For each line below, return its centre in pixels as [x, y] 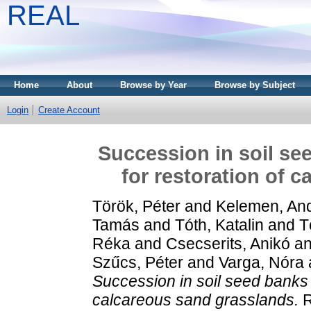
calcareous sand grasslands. [195, 300]
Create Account [69, 110]
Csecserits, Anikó [228, 243]
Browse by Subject [255, 85]
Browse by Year [153, 85]
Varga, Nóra [261, 262]
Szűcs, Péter [138, 262]
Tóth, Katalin [219, 225]
